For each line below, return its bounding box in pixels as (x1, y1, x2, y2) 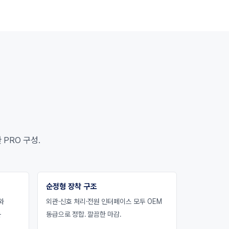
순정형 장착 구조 (46, 182, 97, 191)
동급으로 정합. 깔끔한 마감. (46, 210, 121, 218)
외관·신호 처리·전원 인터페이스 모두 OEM (46, 197, 162, 205)
